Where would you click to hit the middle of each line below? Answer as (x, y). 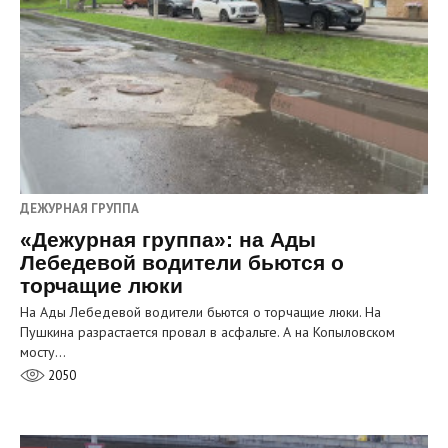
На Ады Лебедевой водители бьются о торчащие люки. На (200, 311)
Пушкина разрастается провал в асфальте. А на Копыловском (207, 331)
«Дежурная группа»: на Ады (168, 239)
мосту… (43, 351)
